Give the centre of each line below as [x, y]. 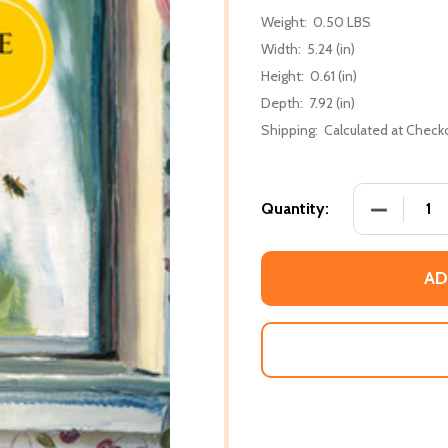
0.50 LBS [342, 21]
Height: [282, 75]
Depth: [282, 102]
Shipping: [289, 129]
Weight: [284, 21]
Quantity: [295, 208]
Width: [281, 48]
